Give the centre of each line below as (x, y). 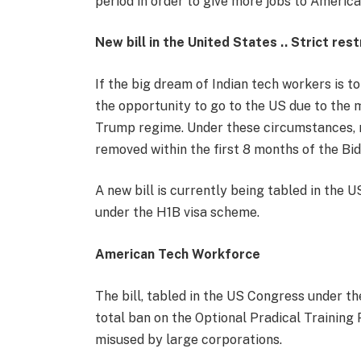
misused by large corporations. (188, 339)
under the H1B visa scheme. (177, 213)
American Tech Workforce (177, 255)
